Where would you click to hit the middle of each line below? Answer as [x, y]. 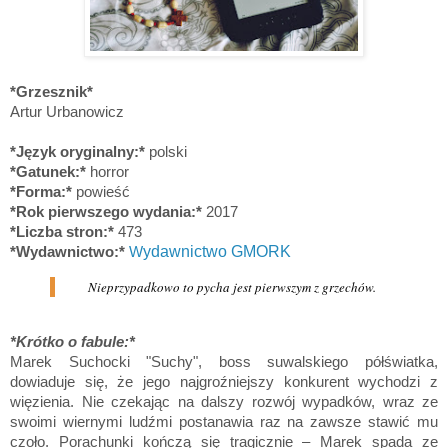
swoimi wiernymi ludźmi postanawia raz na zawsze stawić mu [224, 422]
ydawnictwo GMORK [217, 251]
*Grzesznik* [51, 91]
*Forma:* [41, 191]
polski [166, 151]
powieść [101, 191]
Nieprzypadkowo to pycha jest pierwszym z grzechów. [231, 286]
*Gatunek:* [50, 171]
